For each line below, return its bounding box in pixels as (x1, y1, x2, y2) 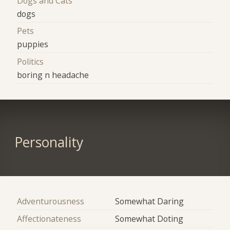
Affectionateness (17, 213, 82, 224)
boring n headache (17, 69, 89, 81)
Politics (17, 55, 44, 67)
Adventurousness (17, 196, 85, 207)
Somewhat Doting (115, 213, 183, 224)
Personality (14, 133, 83, 152)
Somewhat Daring (115, 196, 184, 207)
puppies (17, 39, 49, 50)
